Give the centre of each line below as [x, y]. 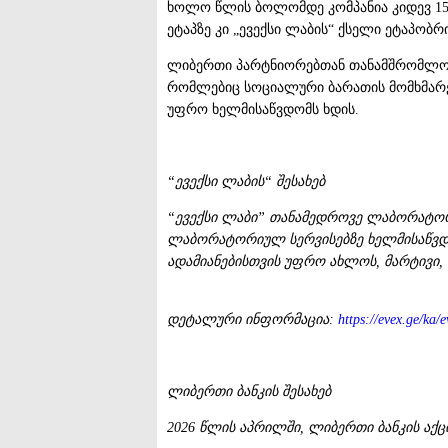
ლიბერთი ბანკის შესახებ [249, 391]
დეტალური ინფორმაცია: [252, 319]
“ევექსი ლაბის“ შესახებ [246, 181]
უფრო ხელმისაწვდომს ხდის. [263, 109]
